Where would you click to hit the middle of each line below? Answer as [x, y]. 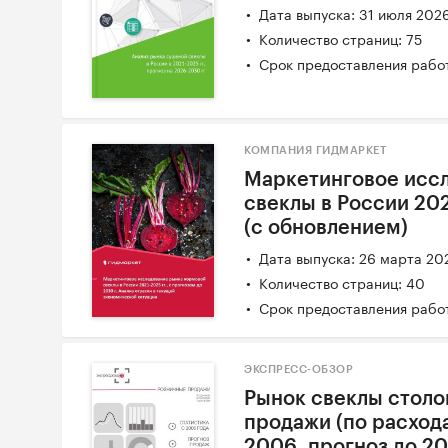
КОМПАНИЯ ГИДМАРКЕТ [315, 150]
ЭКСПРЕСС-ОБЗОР [299, 370]
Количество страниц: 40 [342, 282]
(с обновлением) [326, 228]
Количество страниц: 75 [341, 38]
